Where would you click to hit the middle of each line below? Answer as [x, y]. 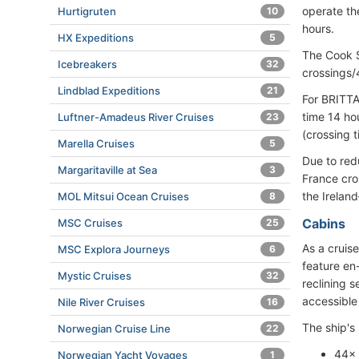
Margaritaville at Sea [107, 170]
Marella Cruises [96, 143]
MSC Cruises [90, 223]
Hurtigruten [87, 11]
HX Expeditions [96, 38]
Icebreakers [87, 64]
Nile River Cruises [101, 302]
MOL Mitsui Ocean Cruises [123, 196]
